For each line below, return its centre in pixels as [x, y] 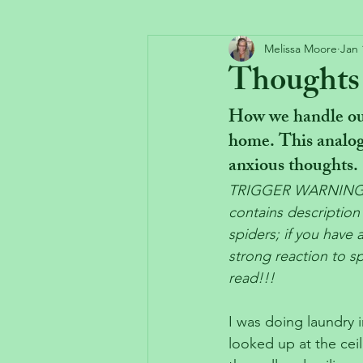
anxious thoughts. [293, 167]
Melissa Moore [301, 48]
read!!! [252, 278]
